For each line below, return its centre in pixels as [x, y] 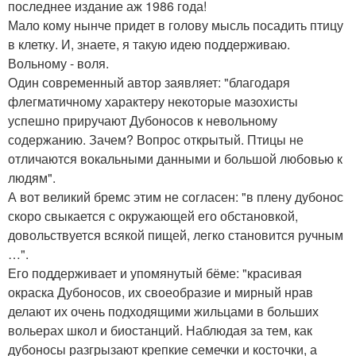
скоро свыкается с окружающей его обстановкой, [153, 216]
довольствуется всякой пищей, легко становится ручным [176, 235]
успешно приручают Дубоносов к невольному [143, 120]
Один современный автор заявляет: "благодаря [149, 82]
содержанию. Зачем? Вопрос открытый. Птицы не [156, 139]
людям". [32, 178]
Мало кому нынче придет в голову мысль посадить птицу [176, 25]
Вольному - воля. [58, 63]
